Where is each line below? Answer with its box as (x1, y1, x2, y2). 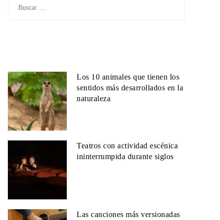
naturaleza (77, 94, 110, 103)
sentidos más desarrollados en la (77, 83, 183, 92)
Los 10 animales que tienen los (77, 73, 179, 81)
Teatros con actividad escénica (77, 141, 178, 150)
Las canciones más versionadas (77, 210, 180, 219)
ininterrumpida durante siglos (77, 152, 174, 161)
